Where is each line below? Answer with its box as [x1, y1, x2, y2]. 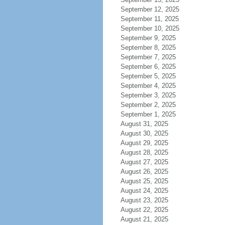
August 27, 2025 [120, 158, 168, 166]
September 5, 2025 [120, 72, 176, 80]
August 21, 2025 [120, 215, 168, 223]
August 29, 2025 [120, 139, 168, 147]
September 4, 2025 [120, 82, 176, 89]
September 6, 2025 [120, 63, 176, 70]
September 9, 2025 [120, 34, 176, 42]
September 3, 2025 [120, 91, 176, 99]
